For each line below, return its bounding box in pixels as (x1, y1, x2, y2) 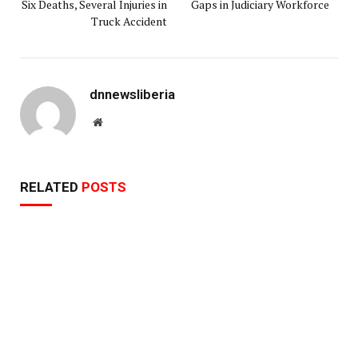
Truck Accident (91, 13, 167, 29)
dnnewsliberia (89, 86, 175, 102)
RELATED (20, 178, 82, 195)
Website (101, 115, 137, 127)
